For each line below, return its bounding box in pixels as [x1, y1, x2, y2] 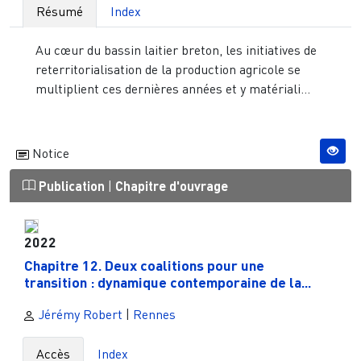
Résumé [36, 2, 83, 19]
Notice [29, 144, 69, 161]
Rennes [133, 306, 176, 323]
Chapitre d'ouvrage [115, 177, 228, 193]
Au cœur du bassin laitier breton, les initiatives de [35, 41, 317, 58]
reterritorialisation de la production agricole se [35, 60, 301, 77]
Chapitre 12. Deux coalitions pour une [23, 256, 264, 275]
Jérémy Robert [35, 306, 122, 323]
